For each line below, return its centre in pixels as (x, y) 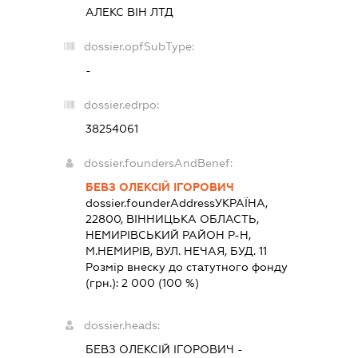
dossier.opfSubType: (139, 47)
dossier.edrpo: (122, 105)
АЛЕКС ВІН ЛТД (130, 12)
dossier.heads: (122, 326)
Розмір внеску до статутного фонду (187, 267)
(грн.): (104, 283)
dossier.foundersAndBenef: (159, 163)
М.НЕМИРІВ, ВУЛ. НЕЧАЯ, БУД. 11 (177, 251)
